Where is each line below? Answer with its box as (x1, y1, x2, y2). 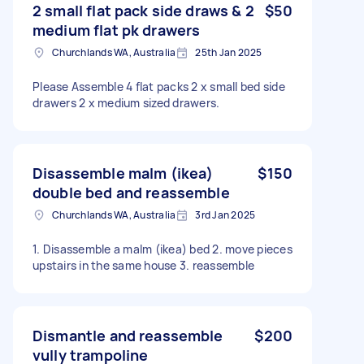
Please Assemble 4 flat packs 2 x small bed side (32, 78, 285, 94)
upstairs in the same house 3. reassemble (32, 257, 254, 273)
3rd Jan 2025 (195, 207, 256, 222)
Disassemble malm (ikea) (32, 162, 214, 183)
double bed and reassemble (32, 182, 230, 202)
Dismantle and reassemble (32, 325, 223, 345)
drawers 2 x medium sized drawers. (32, 94, 220, 110)
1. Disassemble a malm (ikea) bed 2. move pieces (32, 240, 292, 257)
